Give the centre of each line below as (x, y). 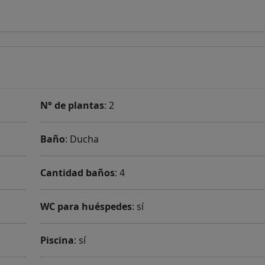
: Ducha (82, 139)
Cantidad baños (77, 173)
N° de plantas (72, 105)
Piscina (57, 240)
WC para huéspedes (86, 206)
